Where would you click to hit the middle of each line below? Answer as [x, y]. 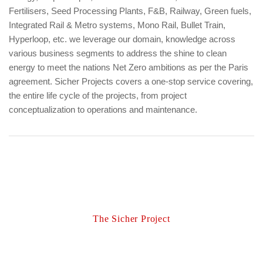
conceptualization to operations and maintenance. [103, 109]
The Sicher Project [131, 219]
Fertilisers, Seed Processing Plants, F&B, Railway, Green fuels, [130, 11]
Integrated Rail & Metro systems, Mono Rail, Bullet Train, [117, 25]
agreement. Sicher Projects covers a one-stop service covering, [131, 81]
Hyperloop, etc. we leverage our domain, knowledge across [122, 39]
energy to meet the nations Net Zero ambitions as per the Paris [129, 67]
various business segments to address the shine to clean [118, 53]
